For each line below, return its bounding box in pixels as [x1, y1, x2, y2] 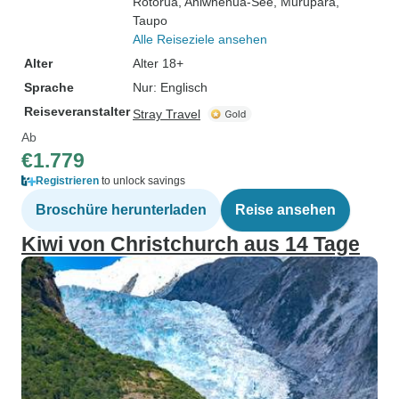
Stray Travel [133, 107, 200, 121]
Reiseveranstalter [24, 104, 130, 118]
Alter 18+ [133, 56, 183, 70]
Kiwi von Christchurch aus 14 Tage [21, 232, 360, 256]
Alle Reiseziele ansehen [133, 32, 267, 46]
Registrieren [36, 175, 99, 187]
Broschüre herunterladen [36, 202, 207, 217]
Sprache [24, 80, 74, 94]
